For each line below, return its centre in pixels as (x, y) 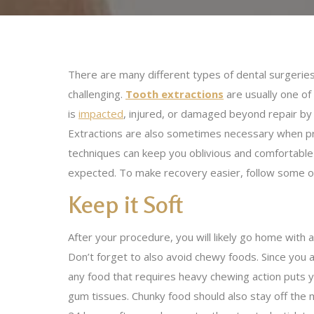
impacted (101, 114)
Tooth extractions (175, 94)
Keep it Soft (125, 204)
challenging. (97, 94)
